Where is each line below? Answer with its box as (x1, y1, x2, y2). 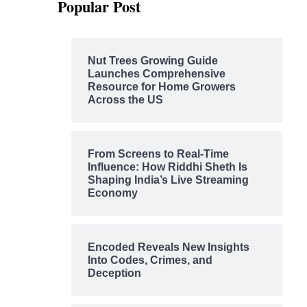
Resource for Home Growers (87, 80, 236, 93)
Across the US (87, 93, 163, 106)
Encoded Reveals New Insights (87, 241, 249, 253)
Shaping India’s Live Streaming (87, 173, 249, 186)
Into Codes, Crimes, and (87, 254, 212, 266)
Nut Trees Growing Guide (87, 54, 218, 66)
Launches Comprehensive (87, 67, 225, 79)
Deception (87, 267, 141, 279)
